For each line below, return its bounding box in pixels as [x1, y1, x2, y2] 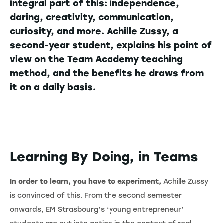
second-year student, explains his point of [10, 39, 212, 51]
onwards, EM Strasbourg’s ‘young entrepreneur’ [10, 205, 184, 214]
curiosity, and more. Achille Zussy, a [10, 25, 178, 37]
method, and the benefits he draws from [10, 67, 204, 79]
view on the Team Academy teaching [10, 53, 183, 65]
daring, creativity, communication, [10, 11, 174, 23]
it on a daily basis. [10, 81, 96, 93]
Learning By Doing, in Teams [10, 148, 198, 165]
